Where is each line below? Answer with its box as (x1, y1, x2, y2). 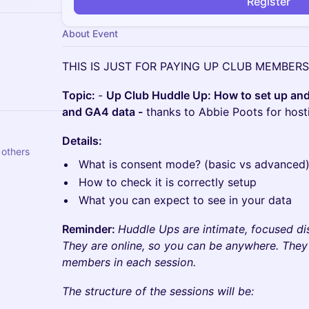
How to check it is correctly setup (79, 175, 257, 189)
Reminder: (62, 222, 118, 236)
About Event (62, 28, 118, 39)
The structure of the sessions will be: (62, 284, 254, 298)
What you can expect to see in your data (79, 193, 292, 207)
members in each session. (62, 255, 196, 269)
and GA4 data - (62, 105, 143, 119)
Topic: (62, 88, 98, 102)
